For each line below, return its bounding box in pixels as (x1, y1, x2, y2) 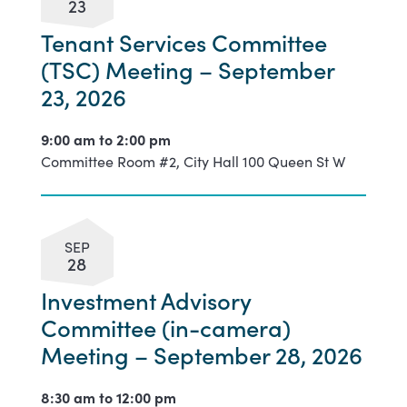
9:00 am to (40, 128, 116, 149)
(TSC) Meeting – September (40, 52, 334, 85)
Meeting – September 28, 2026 (40, 337, 362, 371)
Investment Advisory (40, 283, 252, 316)
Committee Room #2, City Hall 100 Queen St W (40, 151, 345, 171)
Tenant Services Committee (40, 25, 327, 58)
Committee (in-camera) (40, 310, 291, 343)
